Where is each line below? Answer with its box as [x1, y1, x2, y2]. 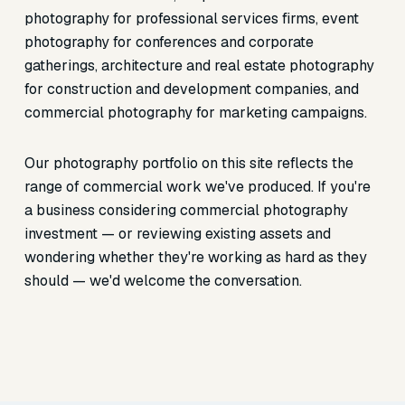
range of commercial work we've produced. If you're [24, 177, 371, 196]
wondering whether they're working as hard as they [24, 248, 367, 267]
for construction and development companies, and [24, 80, 359, 99]
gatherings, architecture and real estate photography [24, 56, 374, 75]
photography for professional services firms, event [24, 9, 359, 28]
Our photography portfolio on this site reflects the [24, 154, 353, 173]
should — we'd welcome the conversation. [24, 271, 302, 290]
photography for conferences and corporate [24, 33, 314, 52]
